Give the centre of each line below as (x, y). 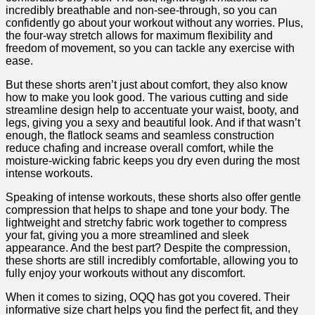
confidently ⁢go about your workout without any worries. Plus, (154, 23)
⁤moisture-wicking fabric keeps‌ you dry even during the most (153, 161)
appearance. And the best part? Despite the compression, (148, 248)
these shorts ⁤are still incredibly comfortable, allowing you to (152, 261)
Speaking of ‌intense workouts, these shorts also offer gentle (153, 198)
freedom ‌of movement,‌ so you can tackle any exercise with (150, 49)
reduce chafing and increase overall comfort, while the (140, 148)
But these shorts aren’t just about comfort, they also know (147, 85)
